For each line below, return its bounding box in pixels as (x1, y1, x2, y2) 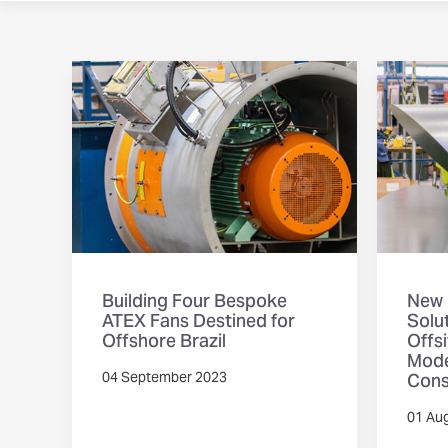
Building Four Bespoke (102, 283, 287, 323)
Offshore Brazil (102, 323, 226, 363)
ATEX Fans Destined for (102, 303, 295, 343)
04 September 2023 (102, 364, 227, 395)
